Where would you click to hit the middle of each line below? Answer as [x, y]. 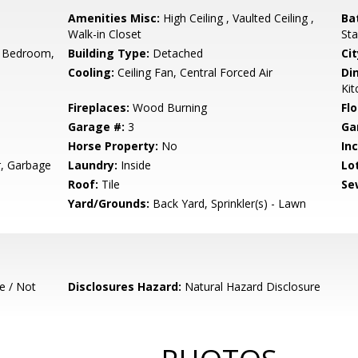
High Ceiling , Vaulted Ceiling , [237, 18]
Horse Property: [113, 146]
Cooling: [91, 72]
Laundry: [93, 165]
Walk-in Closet [105, 34]
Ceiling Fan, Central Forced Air [194, 72]
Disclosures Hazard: [125, 286]
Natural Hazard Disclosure [251, 286]
